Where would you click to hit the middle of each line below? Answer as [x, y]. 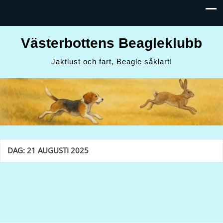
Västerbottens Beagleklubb [111, 43]
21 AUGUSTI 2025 [58, 151]
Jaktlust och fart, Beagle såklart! [111, 61]
